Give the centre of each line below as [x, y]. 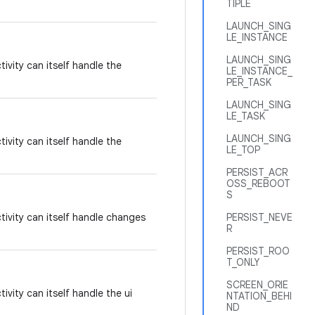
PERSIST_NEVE [259, 217]
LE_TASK [246, 116]
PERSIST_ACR [257, 172]
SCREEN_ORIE [257, 285]
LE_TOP [243, 150]
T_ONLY [243, 262]
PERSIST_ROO [258, 251]
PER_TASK [249, 82]
